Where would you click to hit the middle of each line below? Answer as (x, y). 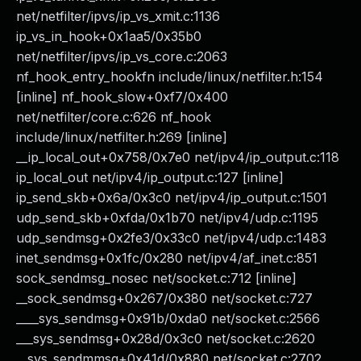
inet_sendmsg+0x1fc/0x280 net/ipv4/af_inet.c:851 (167, 258)
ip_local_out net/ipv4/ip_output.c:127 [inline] (150, 177)
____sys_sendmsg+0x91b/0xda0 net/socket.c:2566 (168, 318)
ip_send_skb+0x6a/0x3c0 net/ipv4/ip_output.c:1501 (172, 197)
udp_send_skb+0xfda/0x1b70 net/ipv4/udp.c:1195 (167, 218)
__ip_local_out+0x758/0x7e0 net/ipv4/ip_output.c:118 (178, 157)
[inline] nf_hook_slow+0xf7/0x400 (122, 97)
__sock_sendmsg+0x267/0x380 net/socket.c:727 (164, 298)
